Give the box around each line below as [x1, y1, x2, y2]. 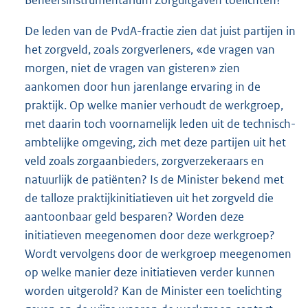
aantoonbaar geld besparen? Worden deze [25, 208, 244, 224]
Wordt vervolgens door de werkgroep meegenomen [25, 245, 291, 261]
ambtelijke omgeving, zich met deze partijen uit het [25, 134, 286, 150]
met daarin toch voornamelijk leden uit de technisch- [25, 115, 296, 131]
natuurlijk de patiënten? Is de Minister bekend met [25, 171, 284, 187]
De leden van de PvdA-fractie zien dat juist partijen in [25, 23, 296, 38]
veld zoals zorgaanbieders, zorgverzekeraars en [25, 153, 264, 168]
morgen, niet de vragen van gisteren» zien [25, 60, 240, 76]
